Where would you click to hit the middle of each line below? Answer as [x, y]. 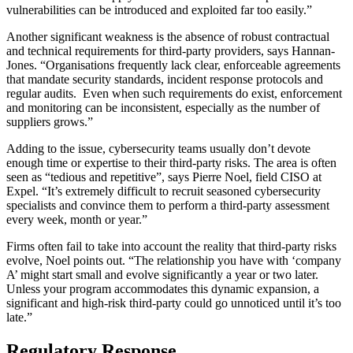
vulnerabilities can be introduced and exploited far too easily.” [159, 10]
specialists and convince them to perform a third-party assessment [168, 206]
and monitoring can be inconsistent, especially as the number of [163, 108]
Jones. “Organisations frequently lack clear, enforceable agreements [173, 65]
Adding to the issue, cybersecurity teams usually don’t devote [158, 149]
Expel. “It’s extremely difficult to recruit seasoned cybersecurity [163, 191]
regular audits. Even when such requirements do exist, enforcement [174, 94]
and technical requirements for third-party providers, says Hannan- [171, 51]
